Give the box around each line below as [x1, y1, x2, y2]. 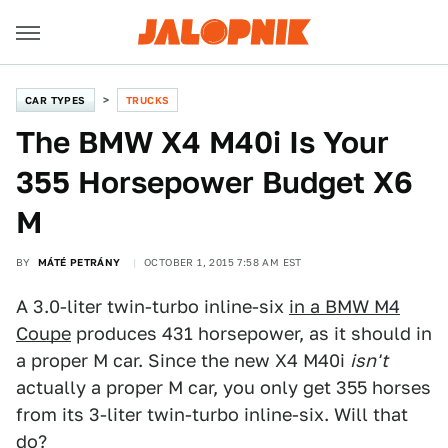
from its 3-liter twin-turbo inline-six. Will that [16, 404, 408, 425]
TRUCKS [126, 94, 170, 106]
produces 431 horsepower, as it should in [71, 323, 432, 344]
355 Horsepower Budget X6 [16, 164, 413, 200]
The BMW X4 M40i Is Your [16, 124, 389, 160]
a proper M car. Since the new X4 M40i [16, 350, 350, 371]
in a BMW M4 [289, 296, 400, 317]
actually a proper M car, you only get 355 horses [16, 377, 431, 398]
